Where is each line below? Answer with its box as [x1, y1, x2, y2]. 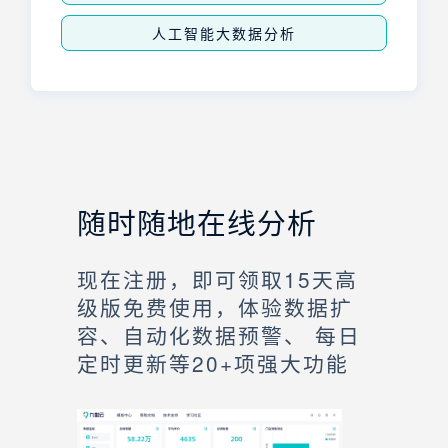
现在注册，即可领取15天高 [77, 263, 358, 294]
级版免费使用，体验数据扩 [77, 291, 353, 322]
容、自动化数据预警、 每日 [77, 319, 361, 350]
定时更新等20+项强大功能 [77, 347, 349, 378]
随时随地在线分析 [77, 200, 317, 242]
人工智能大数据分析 [152, 22, 296, 43]
